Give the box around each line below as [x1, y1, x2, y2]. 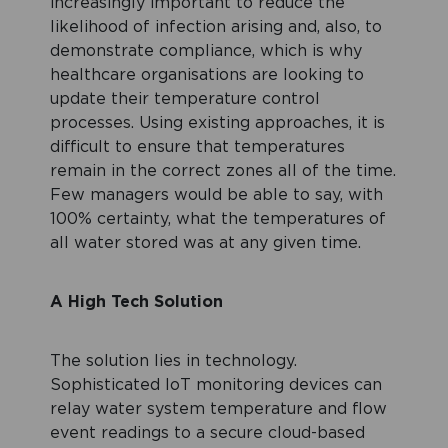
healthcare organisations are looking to [50, 67, 364, 84]
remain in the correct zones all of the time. [50, 163, 396, 180]
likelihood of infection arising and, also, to [50, 19, 382, 36]
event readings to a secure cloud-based [50, 425, 365, 442]
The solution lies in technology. [50, 353, 297, 370]
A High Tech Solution [50, 294, 223, 311]
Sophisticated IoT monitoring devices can [50, 377, 382, 394]
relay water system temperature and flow [50, 401, 387, 418]
